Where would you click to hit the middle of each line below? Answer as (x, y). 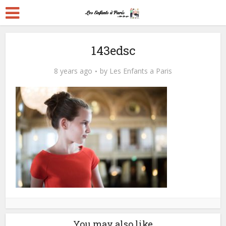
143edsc (113, 50)
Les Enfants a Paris (141, 71)
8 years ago (73, 71)
